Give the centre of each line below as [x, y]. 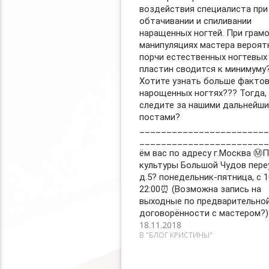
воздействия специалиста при [203, 9]
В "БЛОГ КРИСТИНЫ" [176, 235]
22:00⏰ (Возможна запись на [200, 189]
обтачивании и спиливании [195, 21]
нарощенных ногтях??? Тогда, [203, 93]
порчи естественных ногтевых [203, 57]
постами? [159, 117]
